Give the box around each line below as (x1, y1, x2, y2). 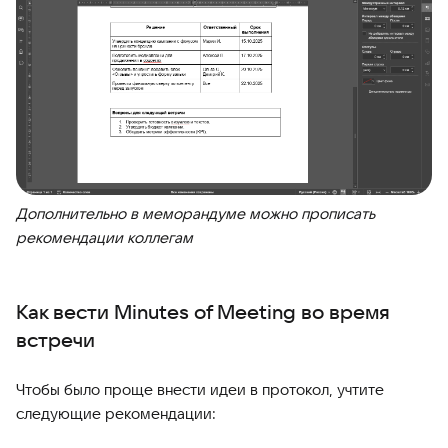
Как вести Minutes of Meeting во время (16, 299, 390, 325)
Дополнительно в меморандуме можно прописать (16, 204, 375, 224)
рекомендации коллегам (16, 228, 193, 248)
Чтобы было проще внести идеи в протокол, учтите (16, 380, 384, 400)
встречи (16, 327, 95, 353)
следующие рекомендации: (16, 404, 216, 424)
